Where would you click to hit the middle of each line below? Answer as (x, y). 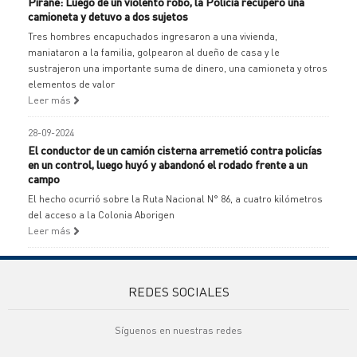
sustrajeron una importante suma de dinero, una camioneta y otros (178, 68)
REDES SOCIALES (178, 291)
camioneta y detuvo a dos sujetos (108, 16)
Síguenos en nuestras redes (178, 330)
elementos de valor (71, 84)
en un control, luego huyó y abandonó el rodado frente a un (168, 164)
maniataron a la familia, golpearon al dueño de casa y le (154, 52)
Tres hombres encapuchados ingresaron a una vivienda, (153, 36)
